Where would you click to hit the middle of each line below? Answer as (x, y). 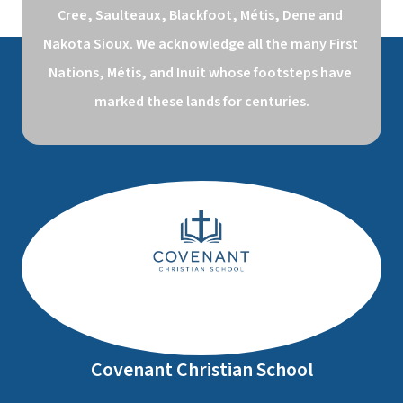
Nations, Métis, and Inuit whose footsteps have (200, 72)
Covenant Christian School (201, 370)
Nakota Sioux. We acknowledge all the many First (201, 44)
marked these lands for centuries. (201, 101)
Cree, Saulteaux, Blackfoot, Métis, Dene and (200, 15)
